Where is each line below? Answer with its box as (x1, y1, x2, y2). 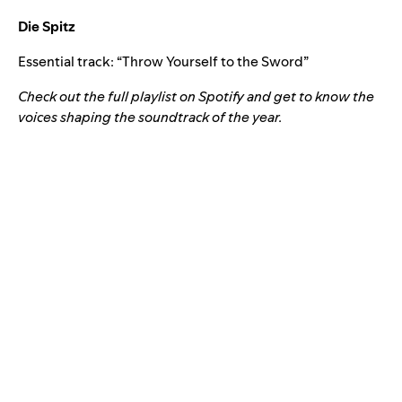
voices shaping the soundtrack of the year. (18, 108, 285, 127)
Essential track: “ (18, 52, 122, 72)
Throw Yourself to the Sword (122, 52, 303, 72)
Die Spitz (18, 17, 75, 37)
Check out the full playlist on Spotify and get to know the (18, 87, 374, 107)
